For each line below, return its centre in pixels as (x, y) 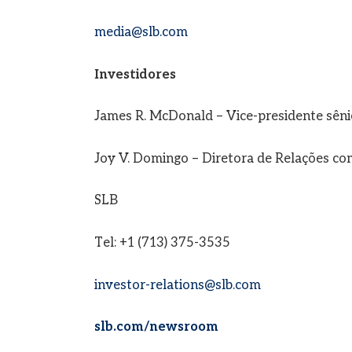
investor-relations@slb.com (177, 285)
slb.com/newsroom (156, 327)
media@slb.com (141, 33)
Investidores (135, 74)
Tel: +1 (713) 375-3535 (162, 242)
